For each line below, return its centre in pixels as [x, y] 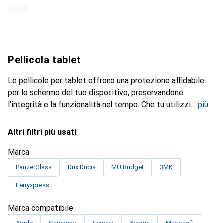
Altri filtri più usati [42, 132]
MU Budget [128, 167]
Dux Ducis [82, 167]
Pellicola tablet [45, 60]
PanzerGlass [34, 167]
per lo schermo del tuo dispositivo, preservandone [96, 92]
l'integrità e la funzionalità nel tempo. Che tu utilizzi [99, 104]
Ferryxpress [33, 185]
